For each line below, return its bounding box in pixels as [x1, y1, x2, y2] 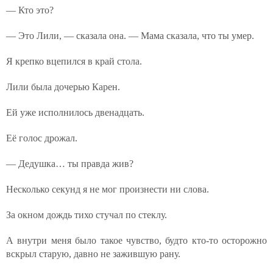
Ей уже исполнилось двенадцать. [6, 107, 144, 118]
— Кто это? [6, 5, 54, 15]
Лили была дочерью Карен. [6, 82, 120, 92]
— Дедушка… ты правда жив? [6, 158, 133, 169]
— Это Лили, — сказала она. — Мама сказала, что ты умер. [6, 30, 254, 41]
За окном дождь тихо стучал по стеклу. [6, 210, 167, 220]
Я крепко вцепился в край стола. [6, 56, 142, 66]
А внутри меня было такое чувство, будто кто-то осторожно [6, 235, 267, 246]
